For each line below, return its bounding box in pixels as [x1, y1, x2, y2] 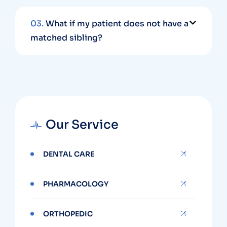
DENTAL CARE [43, 149, 94, 159]
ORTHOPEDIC [43, 209, 93, 218]
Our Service [46, 117, 119, 132]
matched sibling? [30, 32, 102, 43]
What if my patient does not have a [44, 18, 188, 29]
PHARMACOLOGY [43, 179, 108, 188]
